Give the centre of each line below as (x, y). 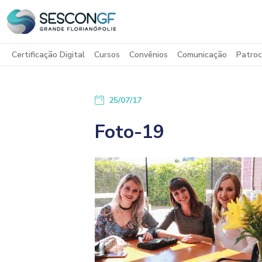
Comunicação (202, 55)
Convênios (149, 55)
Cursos (107, 55)
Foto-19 (130, 132)
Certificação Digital (48, 55)
